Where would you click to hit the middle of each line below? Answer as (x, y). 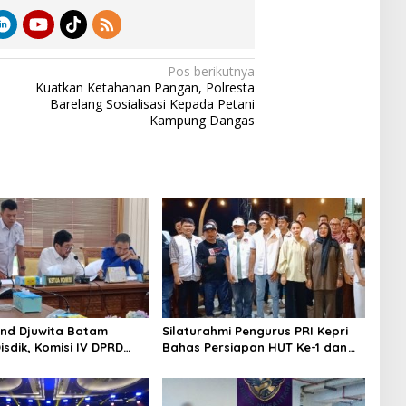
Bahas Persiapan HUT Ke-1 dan (255, 348)
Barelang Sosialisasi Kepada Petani (153, 103)
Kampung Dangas (203, 120)
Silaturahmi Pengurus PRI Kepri (255, 331)
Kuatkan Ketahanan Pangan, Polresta (145, 87)
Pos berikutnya (212, 71)
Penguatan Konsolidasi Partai (251, 364)
